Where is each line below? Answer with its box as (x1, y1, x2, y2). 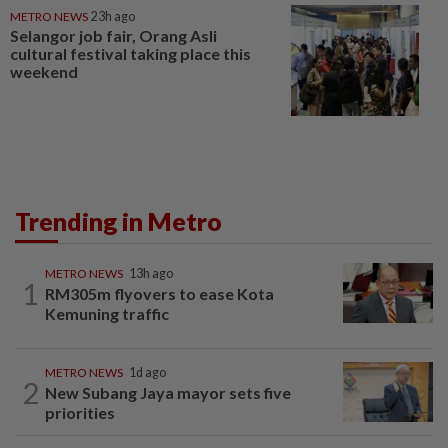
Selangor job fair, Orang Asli (10, 25, 217, 45)
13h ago (129, 266, 173, 282)
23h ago (91, 8, 135, 24)
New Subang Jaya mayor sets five (45, 383, 291, 403)
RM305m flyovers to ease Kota (45, 284, 274, 304)
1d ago (129, 365, 166, 381)
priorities (45, 403, 115, 423)
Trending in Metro (15, 206, 222, 237)
